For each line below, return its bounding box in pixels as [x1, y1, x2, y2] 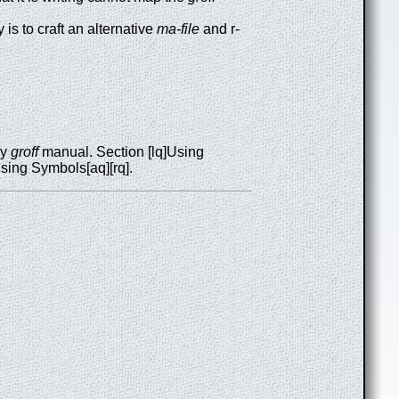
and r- [199, 20, 240, 37]
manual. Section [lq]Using [38, 143, 204, 159]
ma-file [157, 20, 199, 37]
